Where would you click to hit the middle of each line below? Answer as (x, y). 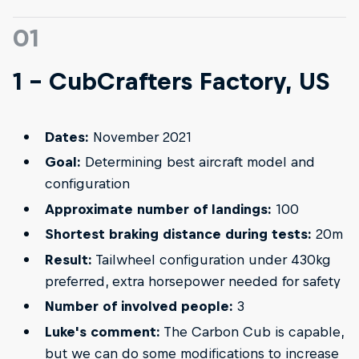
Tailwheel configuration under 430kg (211, 259)
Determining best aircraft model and (198, 162)
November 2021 (140, 137)
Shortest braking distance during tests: (178, 234)
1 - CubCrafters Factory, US (171, 81)
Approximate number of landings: (158, 209)
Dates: (67, 137)
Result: (68, 259)
